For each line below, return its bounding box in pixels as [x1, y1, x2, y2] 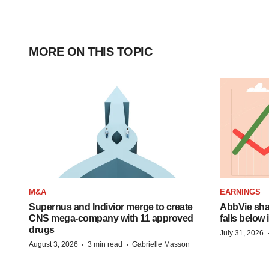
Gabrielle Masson [132, 240, 190, 249]
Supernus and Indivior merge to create [29, 201, 193, 212]
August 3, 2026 [29, 240, 78, 249]
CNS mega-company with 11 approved [29, 213, 193, 223]
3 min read [88, 240, 122, 249]
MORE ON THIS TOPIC [29, 45, 152, 58]
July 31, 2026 [220, 228, 264, 237]
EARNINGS [220, 187, 261, 196]
